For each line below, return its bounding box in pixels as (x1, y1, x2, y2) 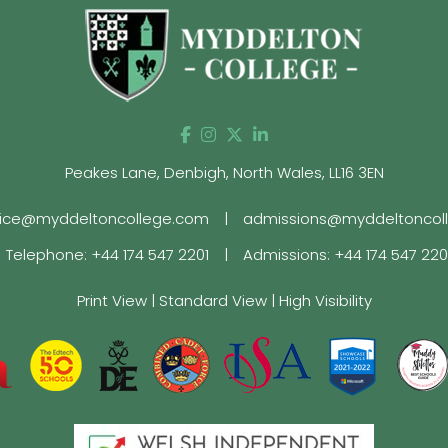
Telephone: (6, 244, 91, 266)
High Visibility (278, 290, 372, 312)
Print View (76, 290, 147, 312)
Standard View (158, 290, 267, 312)
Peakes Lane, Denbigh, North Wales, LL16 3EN (64, 162, 384, 184)
